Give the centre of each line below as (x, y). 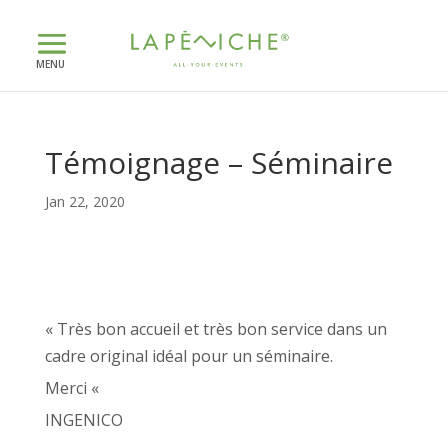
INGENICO (83, 420)
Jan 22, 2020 (84, 201)
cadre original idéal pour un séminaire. (188, 356)
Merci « (73, 388)
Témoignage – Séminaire (218, 162)
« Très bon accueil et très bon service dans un (215, 329)
